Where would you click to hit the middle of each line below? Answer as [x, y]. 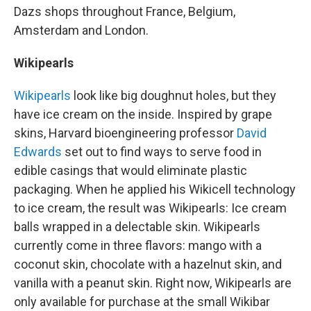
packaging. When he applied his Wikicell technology [155, 190]
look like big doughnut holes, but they [174, 96]
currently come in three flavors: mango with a [138, 246]
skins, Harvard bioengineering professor [125, 133]
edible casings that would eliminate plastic [131, 171]
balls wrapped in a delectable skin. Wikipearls [137, 227]
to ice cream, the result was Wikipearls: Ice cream [150, 208]
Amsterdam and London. [81, 31]
